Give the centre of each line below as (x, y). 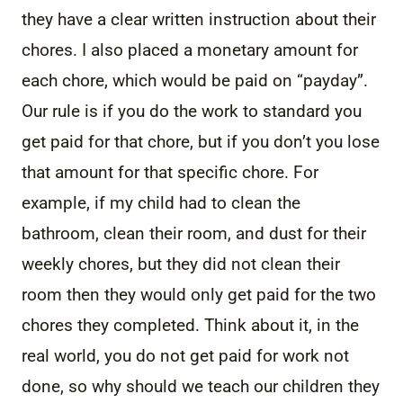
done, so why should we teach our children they (201, 386)
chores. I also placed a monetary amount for (190, 49)
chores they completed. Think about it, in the (190, 325)
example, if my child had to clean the (161, 202)
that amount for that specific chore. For (170, 172)
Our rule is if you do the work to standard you (192, 111)
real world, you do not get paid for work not (185, 355)
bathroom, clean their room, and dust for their (194, 233)
